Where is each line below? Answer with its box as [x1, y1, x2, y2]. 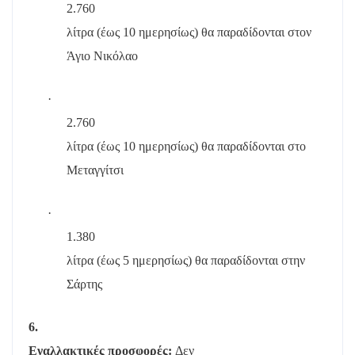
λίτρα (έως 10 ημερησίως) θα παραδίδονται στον [67, 25, 311, 39]
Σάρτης [67, 277, 102, 291]
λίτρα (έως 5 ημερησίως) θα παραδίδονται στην [67, 254, 305, 267]
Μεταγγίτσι [67, 163, 124, 177]
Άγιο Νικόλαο [67, 49, 138, 63]
